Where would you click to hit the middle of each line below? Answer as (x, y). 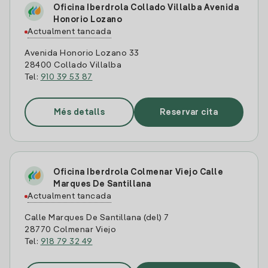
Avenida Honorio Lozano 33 (82, 53)
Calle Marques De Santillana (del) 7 (97, 218)
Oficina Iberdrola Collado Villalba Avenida (146, 8)
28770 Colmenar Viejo (70, 230)
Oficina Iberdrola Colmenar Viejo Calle (138, 172)
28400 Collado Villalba (73, 65)
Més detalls (79, 112)
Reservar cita (189, 112)
